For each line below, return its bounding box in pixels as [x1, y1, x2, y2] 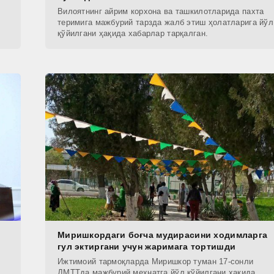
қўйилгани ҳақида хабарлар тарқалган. [57, 29, 209, 39]
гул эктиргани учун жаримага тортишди [57, 242, 236, 252]
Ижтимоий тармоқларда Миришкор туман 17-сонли [57, 257, 254, 267]
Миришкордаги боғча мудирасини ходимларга [57, 230, 268, 240]
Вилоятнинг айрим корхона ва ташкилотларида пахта [57, 7, 264, 17]
